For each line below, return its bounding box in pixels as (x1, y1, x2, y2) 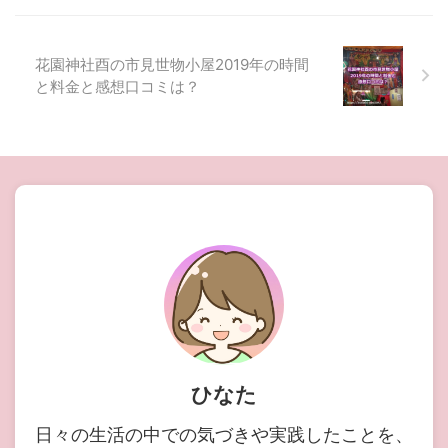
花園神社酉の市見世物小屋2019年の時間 (35, 54, 309, 74)
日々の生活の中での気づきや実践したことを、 (35, 423, 413, 445)
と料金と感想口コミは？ (35, 76, 200, 96)
